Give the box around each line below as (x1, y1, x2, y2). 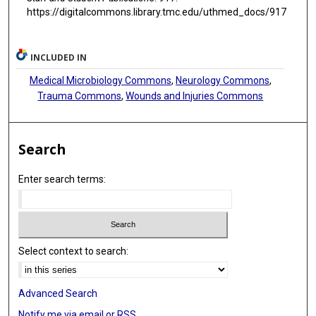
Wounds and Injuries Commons (126, 90, 264, 102)
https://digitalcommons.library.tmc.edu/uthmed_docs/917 (26, 6, 286, 18)
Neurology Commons (175, 74, 269, 86)
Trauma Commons (37, 90, 122, 102)
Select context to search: (18, 245, 129, 257)
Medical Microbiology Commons (29, 74, 171, 86)
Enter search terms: (18, 173, 107, 185)
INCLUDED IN (30, 51, 87, 63)
